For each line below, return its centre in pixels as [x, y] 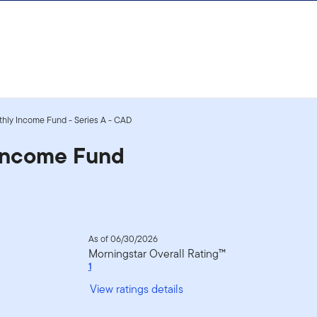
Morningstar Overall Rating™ [157, 253]
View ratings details [136, 289]
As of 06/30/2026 [123, 238]
